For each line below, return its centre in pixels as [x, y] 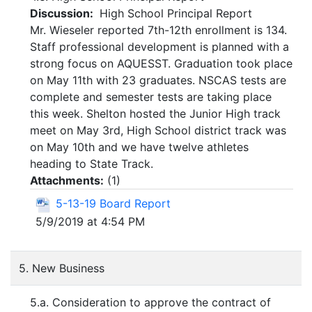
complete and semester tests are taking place [151, 97]
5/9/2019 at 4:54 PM [90, 221]
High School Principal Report [174, 14]
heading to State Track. [92, 164]
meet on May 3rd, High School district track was [158, 131]
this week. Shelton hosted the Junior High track [155, 114]
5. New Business [62, 268]
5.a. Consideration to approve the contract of [150, 303]
